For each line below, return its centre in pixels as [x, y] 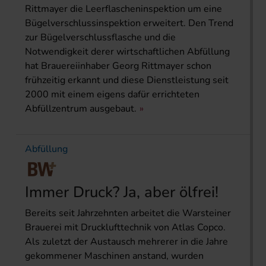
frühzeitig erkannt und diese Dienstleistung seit [127, 80]
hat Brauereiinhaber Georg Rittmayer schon [118, 66]
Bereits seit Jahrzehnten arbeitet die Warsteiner [128, 213]
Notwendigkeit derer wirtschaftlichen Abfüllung [127, 51]
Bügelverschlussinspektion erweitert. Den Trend [129, 23]
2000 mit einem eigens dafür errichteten [112, 94]
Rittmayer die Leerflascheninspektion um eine [123, 9]
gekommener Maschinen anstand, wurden [114, 256]
